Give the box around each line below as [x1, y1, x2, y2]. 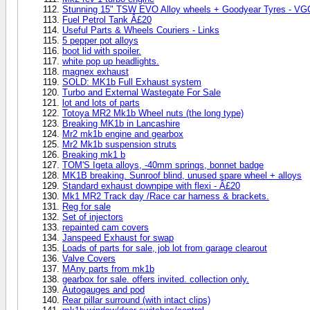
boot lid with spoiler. [62, 45, 141, 56]
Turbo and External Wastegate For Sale [62, 86, 221, 98]
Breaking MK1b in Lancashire [62, 118, 180, 129]
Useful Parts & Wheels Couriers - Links [62, 24, 219, 35]
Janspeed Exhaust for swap [62, 232, 174, 243]
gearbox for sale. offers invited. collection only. [62, 273, 249, 284]
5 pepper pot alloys [62, 35, 138, 46]
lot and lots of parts [62, 97, 140, 108]
